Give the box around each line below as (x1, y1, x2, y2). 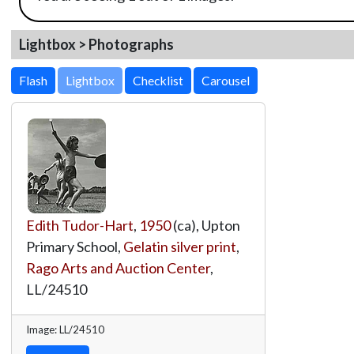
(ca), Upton (170, 216, 240, 234)
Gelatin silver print (122, 237, 236, 255)
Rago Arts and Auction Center (25, 258, 210, 277)
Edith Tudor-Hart (25, 216, 134, 234)
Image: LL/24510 (25, 322, 104, 336)
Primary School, (25, 237, 123, 255)
